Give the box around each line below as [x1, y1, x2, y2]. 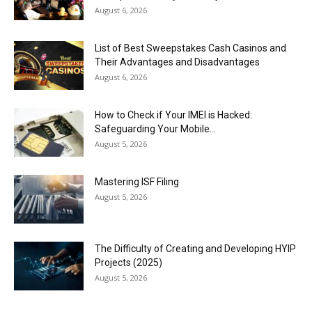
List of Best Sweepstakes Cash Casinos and [95, 42, 286, 54]
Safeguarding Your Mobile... [95, 123, 216, 134]
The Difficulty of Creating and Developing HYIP [95, 242, 296, 254]
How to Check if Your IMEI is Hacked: [95, 109, 252, 120]
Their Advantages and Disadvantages [95, 56, 260, 68]
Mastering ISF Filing [95, 175, 179, 187]
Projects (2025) [95, 256, 162, 268]
